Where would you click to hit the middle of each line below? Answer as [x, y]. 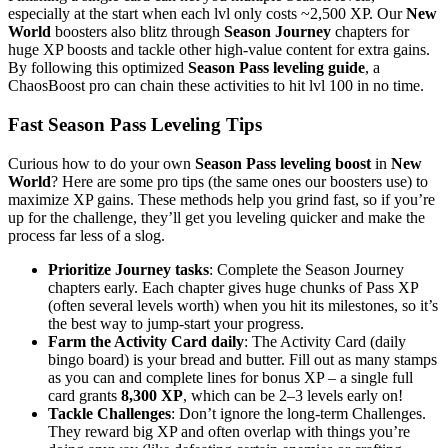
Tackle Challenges [109, 413]
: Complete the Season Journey [306, 269]
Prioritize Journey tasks [128, 269]
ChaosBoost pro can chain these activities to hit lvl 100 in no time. [216, 86]
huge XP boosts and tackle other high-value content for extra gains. [219, 50]
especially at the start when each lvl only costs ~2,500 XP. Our [207, 14]
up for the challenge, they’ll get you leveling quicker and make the [216, 217]
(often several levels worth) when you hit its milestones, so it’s [243, 305]
